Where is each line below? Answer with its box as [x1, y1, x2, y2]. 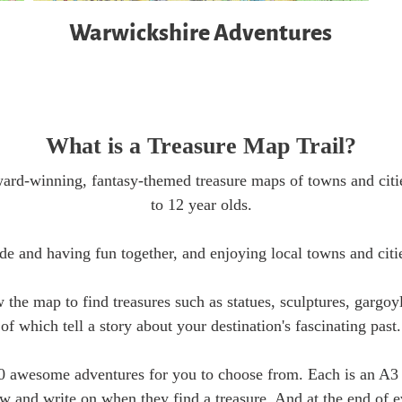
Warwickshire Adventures [69, 21, 333, 47]
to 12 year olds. [150, 195, 252, 214]
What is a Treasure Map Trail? [46, 132, 356, 159]
